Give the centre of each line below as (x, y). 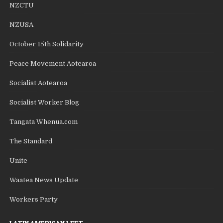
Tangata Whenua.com (44, 121)
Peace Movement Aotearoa (53, 63)
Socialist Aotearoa (39, 83)
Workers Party (34, 199)
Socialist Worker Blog (45, 102)
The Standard (31, 141)
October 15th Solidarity (47, 44)
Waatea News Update (44, 180)
